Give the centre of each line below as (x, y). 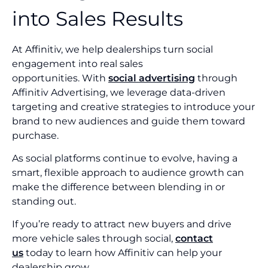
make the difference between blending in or (118, 187)
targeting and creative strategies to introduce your (133, 106)
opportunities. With (60, 78)
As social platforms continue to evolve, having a (125, 158)
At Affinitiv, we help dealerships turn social (112, 49)
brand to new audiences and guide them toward (129, 121)
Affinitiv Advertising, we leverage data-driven (119, 92)
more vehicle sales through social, (94, 239)
